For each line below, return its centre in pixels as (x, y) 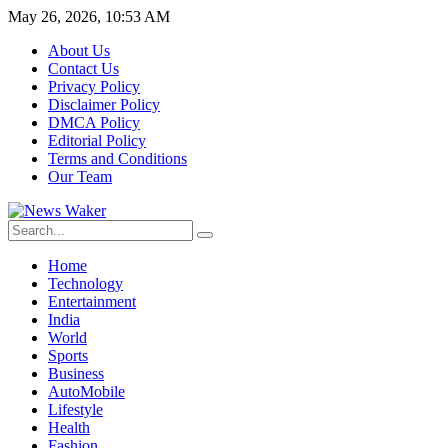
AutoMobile (86, 391)
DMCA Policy (94, 122)
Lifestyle (75, 409)
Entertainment (92, 301)
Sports (68, 355)
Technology (85, 283)
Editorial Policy (97, 140)
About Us (79, 50)
